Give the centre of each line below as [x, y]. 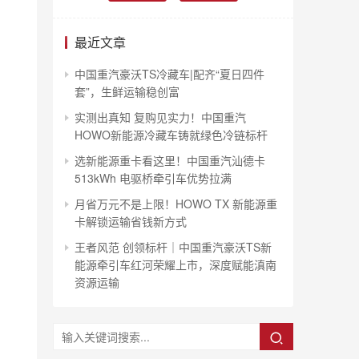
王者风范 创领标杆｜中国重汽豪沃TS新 [173, 247]
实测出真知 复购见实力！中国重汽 [160, 117]
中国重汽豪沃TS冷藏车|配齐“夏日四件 [169, 74]
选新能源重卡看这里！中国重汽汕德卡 [170, 160]
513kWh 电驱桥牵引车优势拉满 [153, 178]
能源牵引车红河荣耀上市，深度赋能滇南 [175, 264]
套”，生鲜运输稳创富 [127, 91]
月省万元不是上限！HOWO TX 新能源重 [176, 204]
